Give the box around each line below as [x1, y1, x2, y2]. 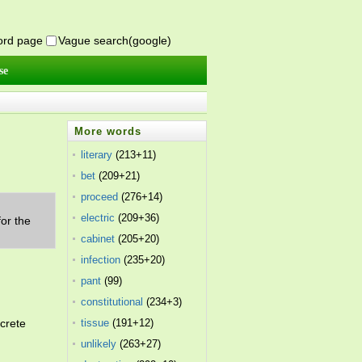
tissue [81, 317, 110, 329]
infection [81, 254, 121, 266]
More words [74, 125, 142, 137]
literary [81, 149, 113, 161]
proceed [81, 191, 119, 203]
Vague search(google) [58, 34, 171, 47]
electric [81, 212, 116, 224]
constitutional [81, 296, 144, 308]
